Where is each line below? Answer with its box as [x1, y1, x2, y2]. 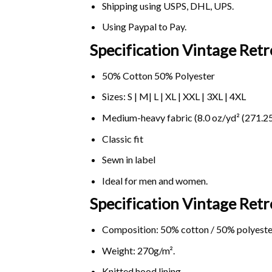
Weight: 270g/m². [101, 244, 175, 256]
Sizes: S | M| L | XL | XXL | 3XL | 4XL [101, 90, 246, 103]
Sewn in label [101, 154, 155, 166]
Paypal [127, 21, 157, 33]
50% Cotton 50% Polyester [101, 69, 215, 81]
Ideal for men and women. [101, 174, 208, 186]
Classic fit [101, 132, 143, 144]
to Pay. [156, 21, 186, 33]
